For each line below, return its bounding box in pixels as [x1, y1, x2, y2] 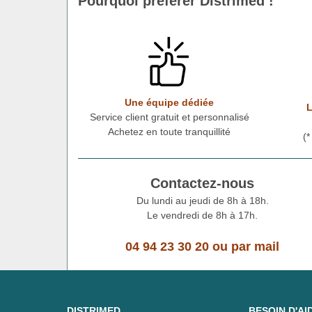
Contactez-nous [150, 175, 255, 191]
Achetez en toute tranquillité [108, 125, 231, 137]
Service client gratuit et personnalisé [89, 111, 249, 123]
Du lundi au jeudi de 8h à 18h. [136, 194, 269, 206]
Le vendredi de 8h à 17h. [147, 209, 258, 221]
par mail [231, 239, 280, 253]
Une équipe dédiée [125, 96, 214, 108]
